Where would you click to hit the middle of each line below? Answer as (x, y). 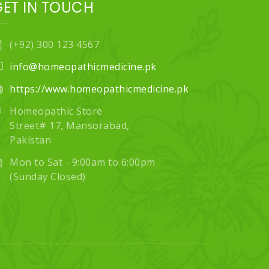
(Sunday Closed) (48, 176)
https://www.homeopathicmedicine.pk (99, 89)
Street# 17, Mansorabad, (70, 125)
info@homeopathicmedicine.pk (83, 66)
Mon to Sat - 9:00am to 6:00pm (83, 162)
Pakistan (30, 140)
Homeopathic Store (56, 111)
